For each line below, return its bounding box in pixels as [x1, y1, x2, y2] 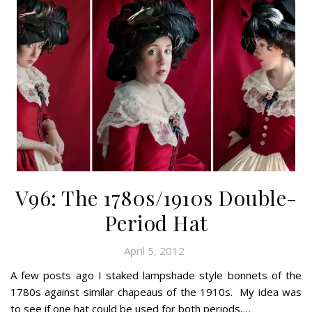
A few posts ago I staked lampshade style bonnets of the [10, 267, 302, 282]
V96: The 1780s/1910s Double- [15, 183, 297, 212]
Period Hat [104, 208, 208, 237]
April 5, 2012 [124, 243, 185, 258]
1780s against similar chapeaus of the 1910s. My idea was [10, 284, 302, 299]
